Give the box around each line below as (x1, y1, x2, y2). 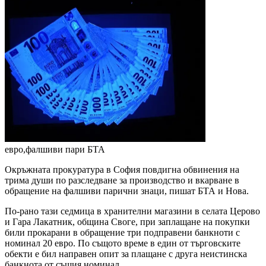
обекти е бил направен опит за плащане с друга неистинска (5, 249, 247, 259)
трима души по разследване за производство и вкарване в (5, 175, 239, 186)
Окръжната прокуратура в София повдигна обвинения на (5, 164, 239, 175)
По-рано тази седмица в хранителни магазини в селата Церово (5, 206, 260, 217)
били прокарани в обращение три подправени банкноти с (5, 227, 240, 238)
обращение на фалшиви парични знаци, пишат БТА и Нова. (5, 186, 249, 197)
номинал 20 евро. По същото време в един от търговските (5, 238, 240, 249)
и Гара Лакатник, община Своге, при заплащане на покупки (5, 217, 250, 227)
